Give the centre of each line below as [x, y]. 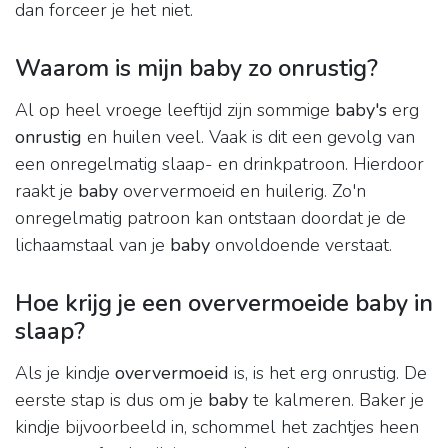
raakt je [46, 191]
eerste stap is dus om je [111, 400]
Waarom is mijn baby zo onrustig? [196, 68]
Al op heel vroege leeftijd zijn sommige [175, 110]
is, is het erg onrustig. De [328, 373]
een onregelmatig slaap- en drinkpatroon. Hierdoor [219, 164]
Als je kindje [65, 373]
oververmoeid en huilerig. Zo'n [242, 191]
